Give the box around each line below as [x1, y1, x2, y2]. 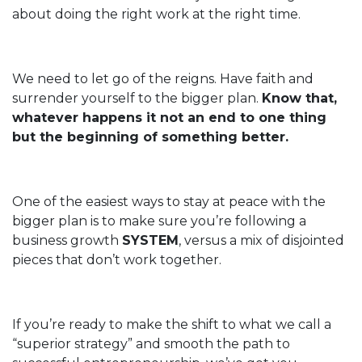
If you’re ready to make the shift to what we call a [12, 317, 331, 333]
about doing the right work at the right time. [12, 6, 301, 23]
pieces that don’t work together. [12, 252, 221, 268]
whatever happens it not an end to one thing [12, 110, 326, 126]
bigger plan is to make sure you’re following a [12, 213, 306, 229]
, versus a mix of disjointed [179, 233, 344, 249]
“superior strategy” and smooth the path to [12, 336, 290, 352]
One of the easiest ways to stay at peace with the [12, 194, 326, 210]
